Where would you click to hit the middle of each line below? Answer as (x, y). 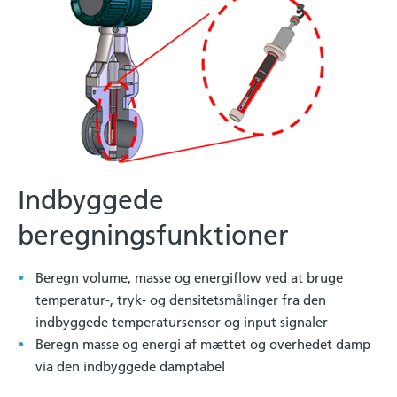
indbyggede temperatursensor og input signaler (182, 322)
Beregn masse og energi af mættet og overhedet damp (203, 344)
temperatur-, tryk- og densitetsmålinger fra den (181, 300)
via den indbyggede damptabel (130, 366)
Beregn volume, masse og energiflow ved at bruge (189, 277)
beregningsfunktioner (153, 235)
